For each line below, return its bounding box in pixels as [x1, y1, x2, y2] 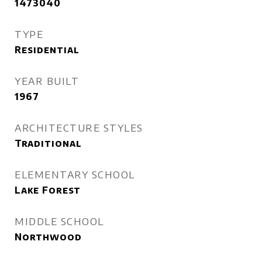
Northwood [15, 231, 82, 243]
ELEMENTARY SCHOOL [15, 168, 135, 181]
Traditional [15, 137, 82, 149]
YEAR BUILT [15, 74, 79, 87]
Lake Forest [15, 184, 81, 196]
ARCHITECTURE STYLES [15, 121, 143, 134]
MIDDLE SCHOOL [15, 215, 104, 227]
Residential [15, 44, 80, 56]
